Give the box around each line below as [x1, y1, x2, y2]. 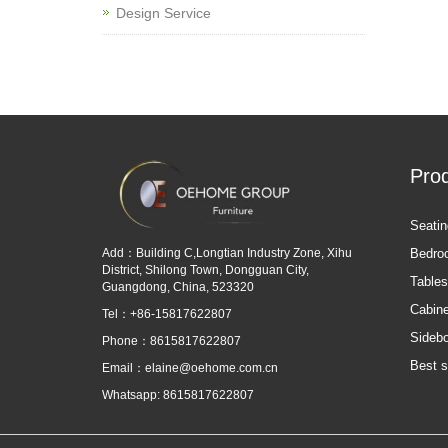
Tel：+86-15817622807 [102, 306, 232, 321]
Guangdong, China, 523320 [102, 279, 254, 294]
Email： [102, 360, 145, 375]
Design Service [116, 5, 211, 21]
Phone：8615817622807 [102, 333, 241, 348]
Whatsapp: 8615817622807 [102, 387, 254, 402]
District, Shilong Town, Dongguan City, [102, 262, 309, 277]
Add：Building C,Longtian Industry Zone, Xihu [102, 245, 352, 260]
